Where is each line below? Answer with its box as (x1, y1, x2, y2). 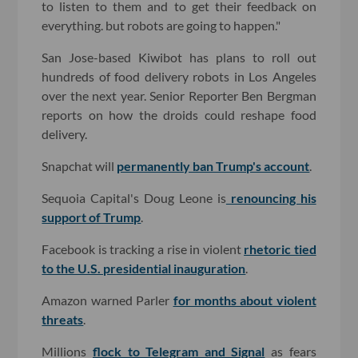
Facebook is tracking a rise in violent (42, 241, 245, 257)
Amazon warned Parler (42, 292, 173, 308)
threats (42, 311, 84, 327)
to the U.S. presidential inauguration (42, 260, 246, 276)
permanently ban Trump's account (117, 157, 310, 173)
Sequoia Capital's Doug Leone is (42, 189, 226, 205)
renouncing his (225, 189, 316, 205)
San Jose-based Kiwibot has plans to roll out (42, 49, 316, 65)
